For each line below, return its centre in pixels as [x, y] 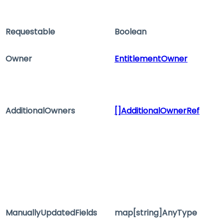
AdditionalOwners [40, 111]
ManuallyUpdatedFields [51, 213]
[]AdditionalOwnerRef [157, 111]
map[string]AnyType [156, 213]
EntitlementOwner [151, 59]
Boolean [130, 32]
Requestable [30, 32]
